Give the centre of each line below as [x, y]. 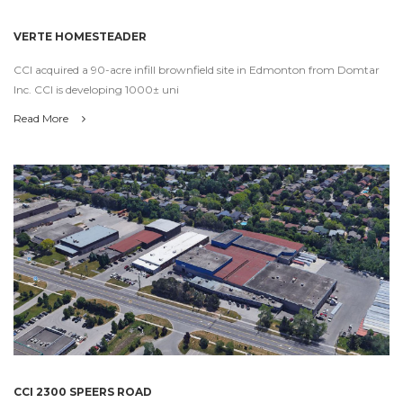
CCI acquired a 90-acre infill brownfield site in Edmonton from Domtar [197, 70]
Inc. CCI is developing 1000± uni [96, 90]
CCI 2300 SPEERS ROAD [83, 392]
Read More [42, 119]
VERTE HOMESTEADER [80, 37]
